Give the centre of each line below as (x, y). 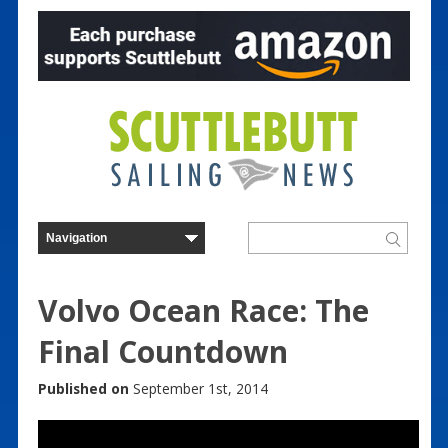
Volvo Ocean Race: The (203, 310)
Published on (83, 388)
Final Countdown (162, 351)
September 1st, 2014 (198, 388)
